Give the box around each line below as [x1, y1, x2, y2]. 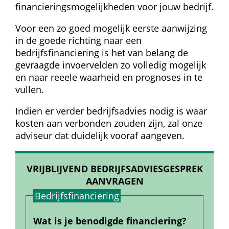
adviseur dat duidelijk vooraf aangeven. [15, 129, 185, 142]
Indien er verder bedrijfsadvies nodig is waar [15, 104, 207, 117]
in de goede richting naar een [15, 34, 142, 47]
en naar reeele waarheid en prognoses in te [15, 71, 202, 83]
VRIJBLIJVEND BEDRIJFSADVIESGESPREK [26, 162, 203, 175]
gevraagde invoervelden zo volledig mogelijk [15, 58, 206, 71]
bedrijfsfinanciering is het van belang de [15, 46, 188, 59]
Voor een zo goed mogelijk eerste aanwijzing [15, 21, 207, 34]
